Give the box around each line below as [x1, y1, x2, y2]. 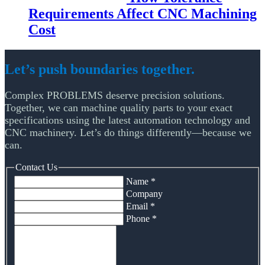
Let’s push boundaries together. [5, 61, 195, 77]
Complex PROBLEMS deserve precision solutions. [5, 89, 225, 101]
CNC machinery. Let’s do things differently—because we [5, 126, 251, 138]
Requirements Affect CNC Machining [28, 5, 257, 21]
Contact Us [15, 161, 57, 172]
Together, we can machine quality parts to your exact [5, 101, 232, 114]
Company [126, 189, 163, 199]
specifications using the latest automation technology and [5, 114, 250, 126]
